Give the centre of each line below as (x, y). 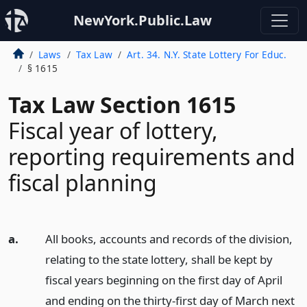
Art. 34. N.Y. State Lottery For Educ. (207, 54)
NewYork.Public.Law (143, 20)
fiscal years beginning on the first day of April (163, 280)
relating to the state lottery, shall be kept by (159, 259)
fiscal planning (83, 183)
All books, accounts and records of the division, (169, 239)
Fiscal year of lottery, (113, 131)
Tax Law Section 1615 (122, 105)
